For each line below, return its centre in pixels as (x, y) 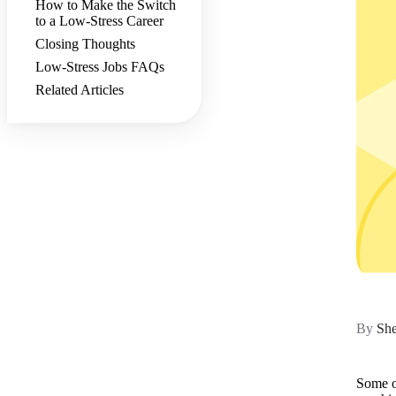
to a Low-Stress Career (101, 21)
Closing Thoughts (85, 44)
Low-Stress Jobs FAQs (100, 67)
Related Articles (80, 90)
